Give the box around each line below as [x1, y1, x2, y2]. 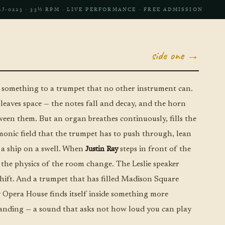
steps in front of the [118, 145, 191, 153]
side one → [151, 47, 199, 63]
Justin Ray [85, 143, 118, 154]
